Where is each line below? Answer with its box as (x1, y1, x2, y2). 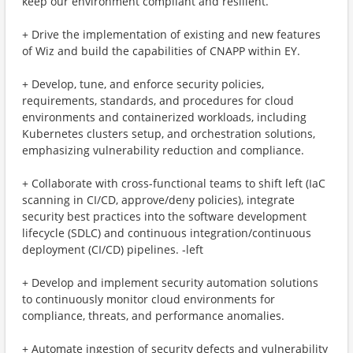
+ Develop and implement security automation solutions (22, 275, 318, 290)
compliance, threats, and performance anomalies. (22, 308, 284, 323)
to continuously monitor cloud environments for (22, 292, 275, 307)
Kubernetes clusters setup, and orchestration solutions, (22, 126, 315, 141)
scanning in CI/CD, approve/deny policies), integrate (22, 192, 295, 207)
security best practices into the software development (22, 209, 307, 224)
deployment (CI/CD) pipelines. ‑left (22, 242, 203, 257)
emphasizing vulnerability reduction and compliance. (22, 143, 304, 158)
